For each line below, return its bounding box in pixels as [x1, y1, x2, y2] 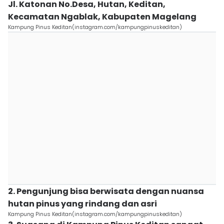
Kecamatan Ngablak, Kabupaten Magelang [8, 11, 196, 22]
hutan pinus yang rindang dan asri [8, 198, 157, 209]
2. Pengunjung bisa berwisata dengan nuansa [8, 185, 204, 197]
